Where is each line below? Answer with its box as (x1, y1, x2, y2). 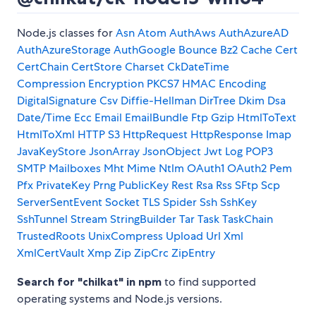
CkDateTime (167, 59, 229, 75)
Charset (125, 59, 164, 75)
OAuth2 (227, 161, 267, 176)
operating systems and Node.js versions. (17, 291, 222, 307)
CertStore (71, 59, 122, 75)
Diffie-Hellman (121, 93, 196, 109)
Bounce (178, 42, 217, 58)
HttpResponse (190, 127, 263, 142)
